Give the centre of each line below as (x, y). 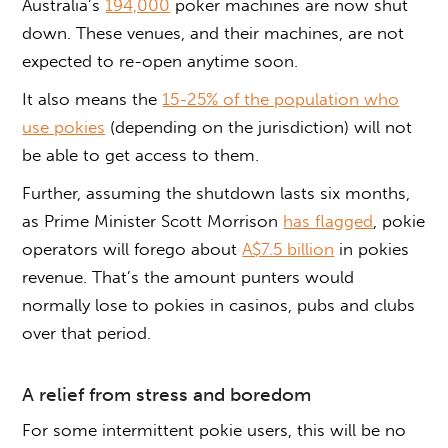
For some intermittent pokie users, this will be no (214, 429)
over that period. (87, 332)
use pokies (64, 126)
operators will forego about (132, 248)
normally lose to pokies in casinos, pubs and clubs (219, 304)
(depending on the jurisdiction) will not (259, 126)
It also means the (92, 98)
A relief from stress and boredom (167, 394)
